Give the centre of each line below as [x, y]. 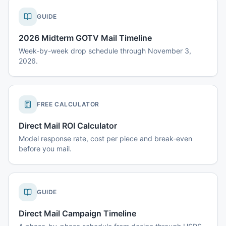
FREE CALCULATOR [68, 104]
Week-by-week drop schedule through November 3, [105, 51]
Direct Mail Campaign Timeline [77, 213]
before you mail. [45, 149]
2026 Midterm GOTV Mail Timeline [85, 38]
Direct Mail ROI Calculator [68, 126]
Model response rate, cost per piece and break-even [105, 138]
